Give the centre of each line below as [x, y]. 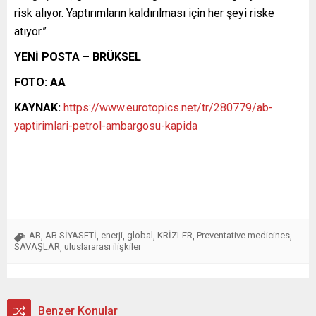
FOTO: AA [40, 82]
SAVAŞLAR [37, 246]
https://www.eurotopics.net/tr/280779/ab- [168, 107]
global [140, 235]
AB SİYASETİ [71, 235]
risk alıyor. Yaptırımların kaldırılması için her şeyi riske [144, 13]
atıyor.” [30, 31]
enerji [112, 235]
